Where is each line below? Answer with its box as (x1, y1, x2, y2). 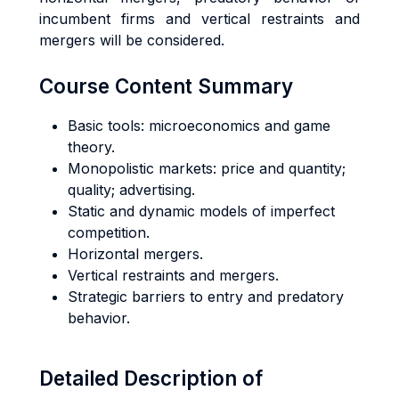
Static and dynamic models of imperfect (68, 202, 335, 220)
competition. (68, 224, 150, 241)
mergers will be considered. (39, 31, 224, 49)
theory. (68, 138, 115, 156)
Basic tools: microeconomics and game (68, 117, 330, 134)
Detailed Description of (39, 366, 263, 390)
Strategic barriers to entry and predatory (68, 288, 344, 305)
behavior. (68, 309, 130, 327)
